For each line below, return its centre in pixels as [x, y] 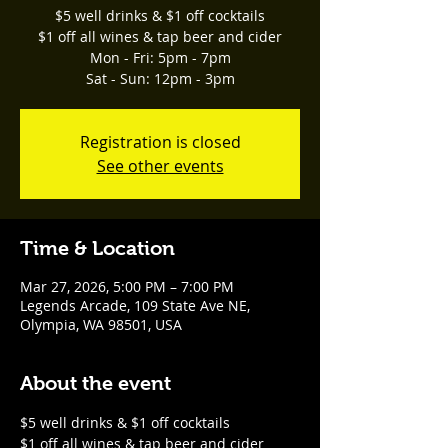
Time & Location [97, 248]
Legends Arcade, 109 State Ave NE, [135, 305]
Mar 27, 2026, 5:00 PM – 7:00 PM [127, 286]
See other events [160, 166]
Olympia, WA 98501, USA [101, 324]
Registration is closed [160, 142]
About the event [95, 383]
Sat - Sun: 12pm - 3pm [160, 78]
